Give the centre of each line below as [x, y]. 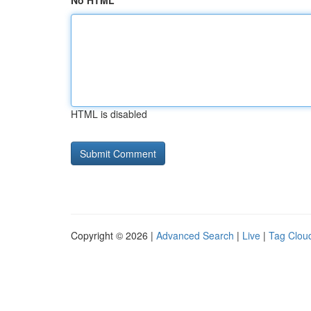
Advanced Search [195, 235]
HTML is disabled [109, 114]
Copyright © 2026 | [114, 235]
